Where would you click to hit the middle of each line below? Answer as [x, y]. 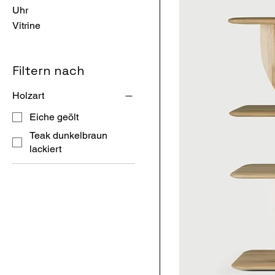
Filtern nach [48, 70]
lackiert [45, 149]
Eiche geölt [54, 117]
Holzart [28, 95]
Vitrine [26, 25]
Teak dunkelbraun [68, 135]
